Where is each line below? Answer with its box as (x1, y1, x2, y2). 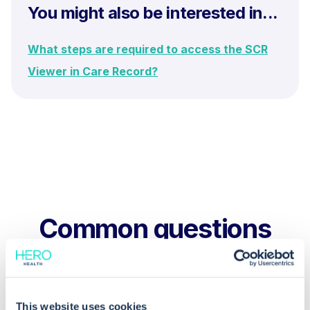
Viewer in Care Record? (28, 64, 158, 78)
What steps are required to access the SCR (28, 42, 268, 56)
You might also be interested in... (28, 3, 278, 23)
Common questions (39, 212, 271, 244)
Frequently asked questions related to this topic (31, 257, 279, 271)
